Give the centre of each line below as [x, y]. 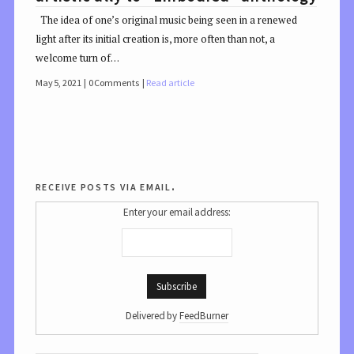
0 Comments [114, 83]
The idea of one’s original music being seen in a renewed [166, 20]
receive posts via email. [105, 186]
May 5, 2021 [58, 83]
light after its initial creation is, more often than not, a [155, 39]
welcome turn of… [77, 58]
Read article [170, 83]
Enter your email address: [177, 212]
